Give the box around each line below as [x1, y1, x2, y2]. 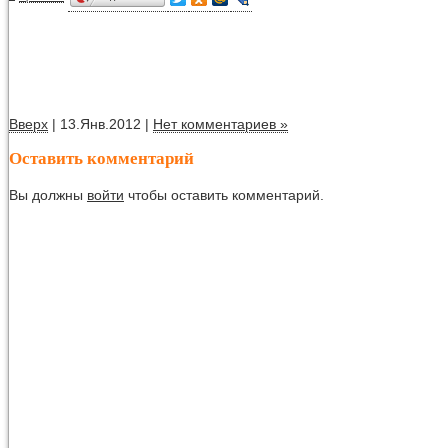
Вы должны [9, 186, 87, 203]
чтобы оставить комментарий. [124, 186, 324, 203]
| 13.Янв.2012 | [48, 115, 153, 132]
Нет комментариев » [153, 115, 288, 132]
